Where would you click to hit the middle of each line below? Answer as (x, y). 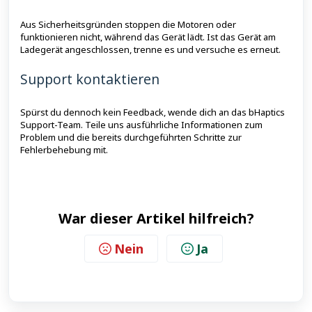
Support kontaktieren (90, 79)
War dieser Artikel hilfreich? (156, 218)
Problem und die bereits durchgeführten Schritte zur (131, 137)
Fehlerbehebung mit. (64, 150)
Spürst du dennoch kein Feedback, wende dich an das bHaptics (153, 112)
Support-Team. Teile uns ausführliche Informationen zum (141, 125)
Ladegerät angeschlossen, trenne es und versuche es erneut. (150, 49)
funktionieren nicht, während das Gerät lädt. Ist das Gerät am (148, 37)
